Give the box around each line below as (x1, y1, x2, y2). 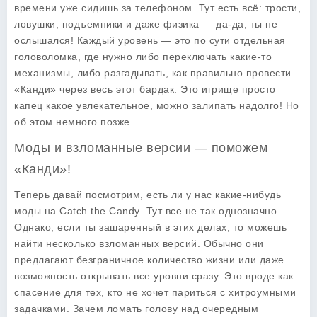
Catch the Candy (59, 205, 140, 217)
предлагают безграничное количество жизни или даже (14, 254, 284, 265)
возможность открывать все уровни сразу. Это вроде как (14, 270, 294, 282)
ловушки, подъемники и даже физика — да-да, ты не (14, 18, 277, 30)
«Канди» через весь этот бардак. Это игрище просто (14, 83, 276, 95)
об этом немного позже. (14, 116, 133, 127)
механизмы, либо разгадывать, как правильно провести (14, 67, 292, 79)
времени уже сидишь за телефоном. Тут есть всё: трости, (14, 2, 301, 13)
